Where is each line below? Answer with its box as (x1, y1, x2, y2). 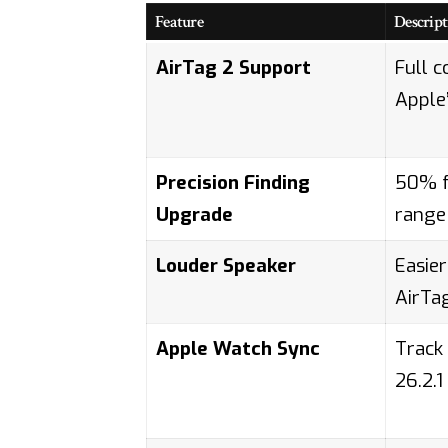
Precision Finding (156, 170, 311, 196)
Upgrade (156, 202, 234, 228)
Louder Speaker (156, 253, 297, 279)
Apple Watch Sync (156, 336, 321, 362)
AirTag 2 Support (156, 55, 312, 81)
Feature (155, 11, 203, 34)
